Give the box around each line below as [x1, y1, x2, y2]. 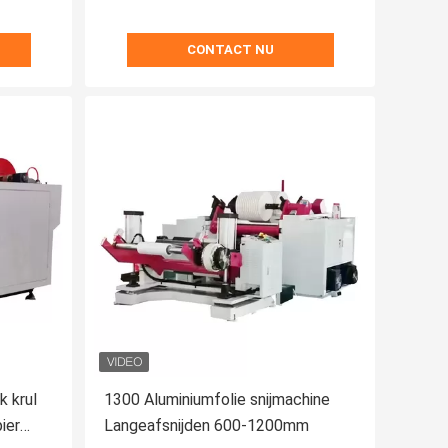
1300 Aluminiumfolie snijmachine [104, 390, 330, 410]
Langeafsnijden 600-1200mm [104, 416, 309, 436]
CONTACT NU [186, 42, 274, 58]
